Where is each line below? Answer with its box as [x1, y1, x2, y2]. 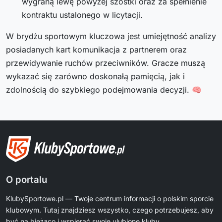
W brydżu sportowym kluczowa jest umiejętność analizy [6, 31, 216, 42]
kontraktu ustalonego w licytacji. [22, 10, 143, 20]
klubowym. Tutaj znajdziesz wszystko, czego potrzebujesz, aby [6, 206, 214, 215]
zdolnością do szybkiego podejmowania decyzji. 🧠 [6, 85, 202, 95]
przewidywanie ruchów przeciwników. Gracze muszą [6, 58, 205, 68]
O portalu [6, 174, 47, 185]
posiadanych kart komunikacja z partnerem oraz [6, 45, 187, 55]
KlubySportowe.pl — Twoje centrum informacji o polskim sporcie [6, 194, 214, 203]
